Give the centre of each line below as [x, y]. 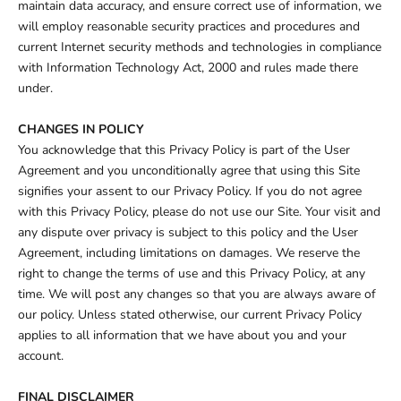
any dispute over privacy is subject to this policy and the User [188, 233]
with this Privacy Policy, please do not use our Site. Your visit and [199, 212]
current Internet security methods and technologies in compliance [200, 47]
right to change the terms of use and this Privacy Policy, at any [192, 274]
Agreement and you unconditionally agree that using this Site [189, 171]
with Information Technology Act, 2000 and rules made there [188, 68]
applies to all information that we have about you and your [182, 336]
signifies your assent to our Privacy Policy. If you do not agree [190, 192]
